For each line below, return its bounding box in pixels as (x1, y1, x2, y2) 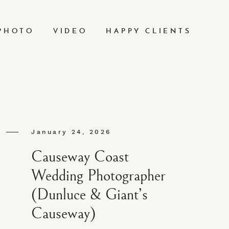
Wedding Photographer (31, 166, 166, 185)
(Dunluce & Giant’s (31, 185, 148, 204)
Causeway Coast (31, 147, 129, 166)
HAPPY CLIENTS (106, 26, 192, 36)
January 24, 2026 (31, 128, 111, 135)
